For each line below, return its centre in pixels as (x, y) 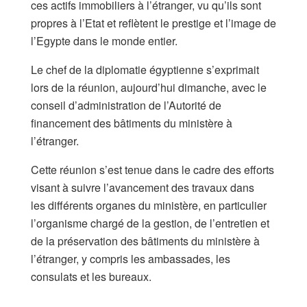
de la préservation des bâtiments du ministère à (145, 241)
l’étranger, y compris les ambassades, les (131, 258)
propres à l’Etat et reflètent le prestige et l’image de (153, 23)
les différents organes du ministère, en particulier (149, 205)
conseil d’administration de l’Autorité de (126, 105)
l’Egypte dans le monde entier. (111, 40)
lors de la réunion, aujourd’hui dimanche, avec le (149, 87)
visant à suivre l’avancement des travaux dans (143, 187)
